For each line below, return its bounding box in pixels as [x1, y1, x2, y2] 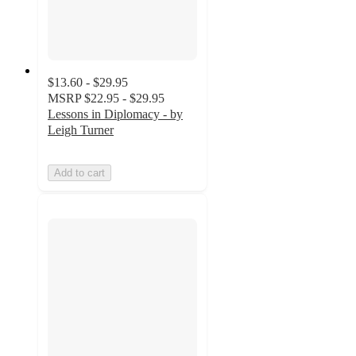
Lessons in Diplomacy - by [48, 107, 183, 122]
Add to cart [54, 167, 105, 180]
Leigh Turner [48, 123, 114, 137]
